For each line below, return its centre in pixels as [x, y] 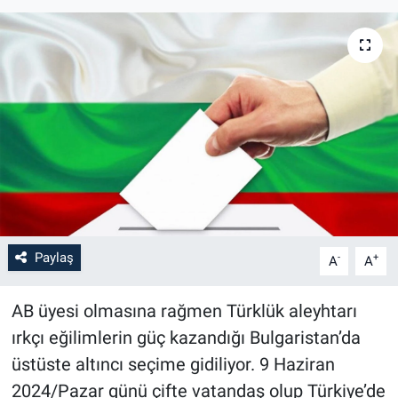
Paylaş [54, 257]
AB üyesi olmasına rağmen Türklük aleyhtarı [184, 310]
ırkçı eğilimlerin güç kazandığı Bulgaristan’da [186, 337]
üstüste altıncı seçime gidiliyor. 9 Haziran [173, 364]
